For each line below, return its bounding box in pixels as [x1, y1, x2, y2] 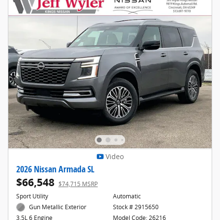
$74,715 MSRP [58, 179, 98, 188]
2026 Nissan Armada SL [16, 163, 94, 175]
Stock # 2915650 [112, 202, 159, 211]
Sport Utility [16, 192, 48, 200]
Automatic [112, 192, 141, 200]
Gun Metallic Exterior [29, 202, 87, 211]
